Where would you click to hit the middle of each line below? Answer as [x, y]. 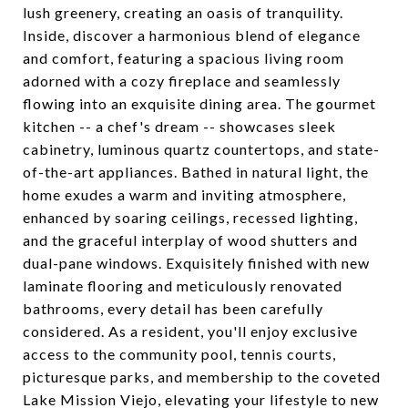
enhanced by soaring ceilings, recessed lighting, [190, 217]
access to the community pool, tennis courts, [179, 354]
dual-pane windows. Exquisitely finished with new [196, 263]
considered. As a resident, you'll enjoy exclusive [190, 331]
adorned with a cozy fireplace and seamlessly [182, 81]
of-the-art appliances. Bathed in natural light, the [196, 172]
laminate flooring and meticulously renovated [183, 286]
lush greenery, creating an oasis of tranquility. [183, 12]
